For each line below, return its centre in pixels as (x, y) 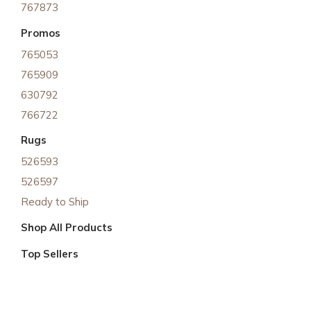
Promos (41, 33)
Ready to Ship (55, 202)
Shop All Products (67, 227)
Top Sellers (50, 254)
